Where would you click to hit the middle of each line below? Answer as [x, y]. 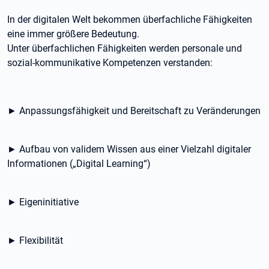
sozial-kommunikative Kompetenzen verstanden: [110, 63]
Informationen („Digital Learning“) [79, 164]
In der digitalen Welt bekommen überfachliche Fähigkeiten [130, 20]
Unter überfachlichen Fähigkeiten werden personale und [125, 48]
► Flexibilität [35, 240]
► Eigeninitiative [43, 202]
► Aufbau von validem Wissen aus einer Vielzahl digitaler [129, 149]
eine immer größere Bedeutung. [74, 34]
